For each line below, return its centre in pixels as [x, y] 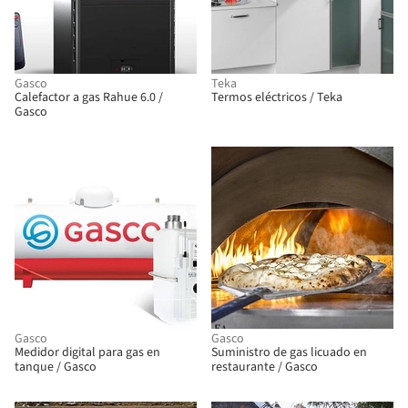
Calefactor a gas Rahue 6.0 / [89, 97]
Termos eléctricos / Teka [277, 97]
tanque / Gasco [56, 367]
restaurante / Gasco [265, 367]
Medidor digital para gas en [87, 352]
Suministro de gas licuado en [289, 352]
